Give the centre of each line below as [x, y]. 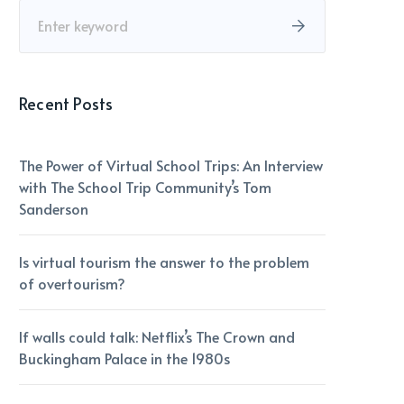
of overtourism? [72, 283]
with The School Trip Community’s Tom [145, 186]
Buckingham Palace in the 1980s [124, 358]
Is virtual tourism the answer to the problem [164, 261]
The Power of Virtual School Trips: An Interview [171, 165]
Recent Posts [66, 103]
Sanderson [54, 208]
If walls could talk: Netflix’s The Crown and [157, 336]
